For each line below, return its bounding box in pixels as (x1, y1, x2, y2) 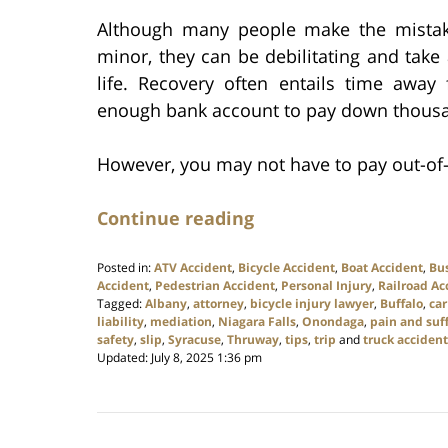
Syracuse (168, 331, 221, 349)
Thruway (227, 331, 279, 349)
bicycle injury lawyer (250, 295, 374, 313)
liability (97, 313, 144, 331)
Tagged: (97, 295, 142, 313)
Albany (145, 295, 187, 313)
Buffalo (380, 295, 423, 313)
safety (97, 331, 134, 349)
